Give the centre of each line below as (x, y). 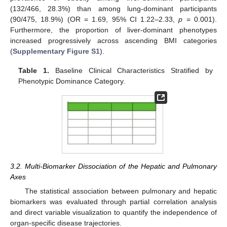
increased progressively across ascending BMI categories (113, 40)
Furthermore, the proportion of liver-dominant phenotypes (113, 30)
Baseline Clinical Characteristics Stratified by (131, 70)
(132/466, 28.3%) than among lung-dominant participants (113, 8)
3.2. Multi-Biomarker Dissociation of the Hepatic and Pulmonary (113, 166)
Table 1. (34, 70)
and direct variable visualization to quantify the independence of (113, 212)
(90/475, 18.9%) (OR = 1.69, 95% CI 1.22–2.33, (94, 19)
